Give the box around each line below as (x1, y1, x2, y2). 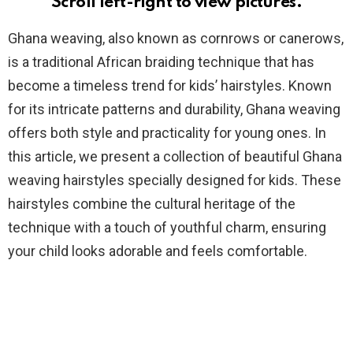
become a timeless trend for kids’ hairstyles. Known (8, 77, 332, 95)
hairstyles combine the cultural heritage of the (8, 195, 295, 213)
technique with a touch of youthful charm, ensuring (8, 219, 326, 236)
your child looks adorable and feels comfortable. (8, 243, 307, 260)
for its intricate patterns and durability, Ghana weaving (8, 101, 340, 118)
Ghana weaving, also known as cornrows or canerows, (8, 30, 344, 47)
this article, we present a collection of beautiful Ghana (8, 148, 342, 165)
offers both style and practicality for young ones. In (8, 124, 326, 142)
